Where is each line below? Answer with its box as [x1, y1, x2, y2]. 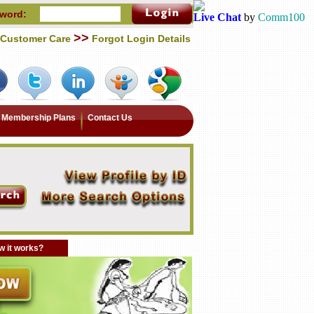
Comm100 [258, 11, 305, 23]
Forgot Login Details [92, 33, 191, 44]
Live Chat [193, 11, 241, 23]
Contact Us [88, 113, 132, 123]
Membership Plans [1, 113, 76, 123]
